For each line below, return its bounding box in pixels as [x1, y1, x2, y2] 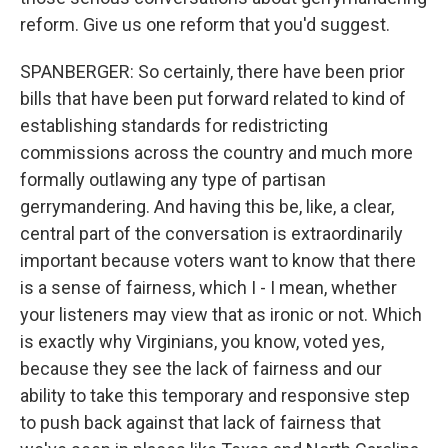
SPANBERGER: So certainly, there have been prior [20, 61, 405, 82]
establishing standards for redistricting [20, 115, 328, 136]
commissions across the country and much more [20, 142, 413, 163]
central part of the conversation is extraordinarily [20, 223, 403, 244]
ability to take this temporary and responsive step [20, 385, 410, 406]
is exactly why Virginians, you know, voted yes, [20, 331, 384, 352]
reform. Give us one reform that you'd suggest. [20, 14, 390, 35]
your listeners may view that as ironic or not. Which [20, 304, 422, 325]
